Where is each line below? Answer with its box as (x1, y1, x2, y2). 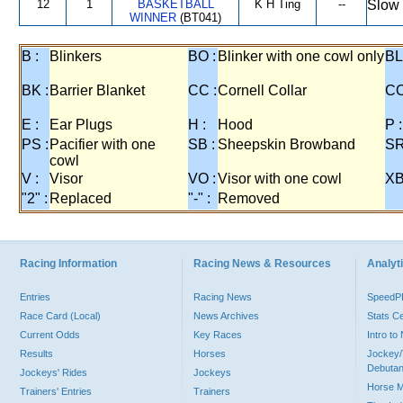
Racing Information (20, 257, 117, 270)
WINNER (130, 11, 176, 24)
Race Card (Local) (20, 310, 101, 321)
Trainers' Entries (20, 386, 92, 397)
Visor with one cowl (218, 171, 342, 186)
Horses (193, 348, 226, 359)
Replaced (49, 191, 112, 206)
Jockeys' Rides (20, 367, 87, 378)
